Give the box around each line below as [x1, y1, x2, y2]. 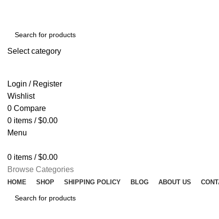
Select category [7, 47, 61, 55]
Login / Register [7, 80, 62, 88]
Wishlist [7, 92, 35, 100]
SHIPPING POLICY [64, 178, 121, 186]
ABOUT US [158, 178, 191, 186]
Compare [14, 104, 46, 112]
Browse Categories [7, 165, 74, 174]
